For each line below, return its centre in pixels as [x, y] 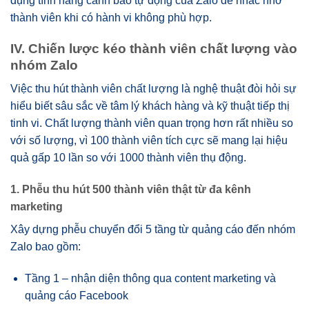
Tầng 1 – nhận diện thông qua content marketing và [150, 278]
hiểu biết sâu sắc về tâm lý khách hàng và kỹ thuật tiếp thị [150, 106]
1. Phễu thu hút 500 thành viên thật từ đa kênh [131, 190]
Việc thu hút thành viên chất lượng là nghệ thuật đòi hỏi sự [153, 89]
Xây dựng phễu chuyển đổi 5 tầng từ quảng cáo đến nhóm [153, 230]
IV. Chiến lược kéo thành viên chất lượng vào [154, 48]
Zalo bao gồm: [46, 247]
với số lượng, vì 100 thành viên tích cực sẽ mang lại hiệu [149, 141]
